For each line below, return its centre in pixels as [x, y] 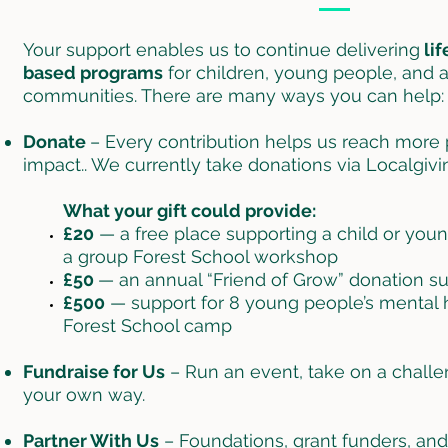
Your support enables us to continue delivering [221, 49]
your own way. [83, 394]
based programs [92, 72]
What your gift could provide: [189, 210]
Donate [56, 141]
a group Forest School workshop [200, 256]
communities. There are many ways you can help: [233, 95]
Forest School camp [147, 325]
